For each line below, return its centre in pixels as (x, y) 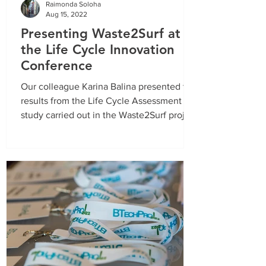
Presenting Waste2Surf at (101, 34)
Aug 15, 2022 (66, 14)
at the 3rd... (44, 129)
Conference (57, 66)
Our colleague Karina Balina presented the (109, 86)
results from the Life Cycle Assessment (101, 101)
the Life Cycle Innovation (98, 50)
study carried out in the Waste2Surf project (109, 115)
